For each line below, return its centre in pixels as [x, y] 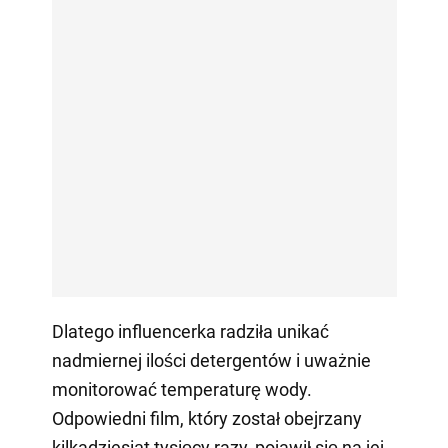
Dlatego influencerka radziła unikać [190, 332]
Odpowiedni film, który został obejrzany [206, 419]
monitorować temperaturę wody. [181, 390]
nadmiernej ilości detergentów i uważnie [211, 361]
